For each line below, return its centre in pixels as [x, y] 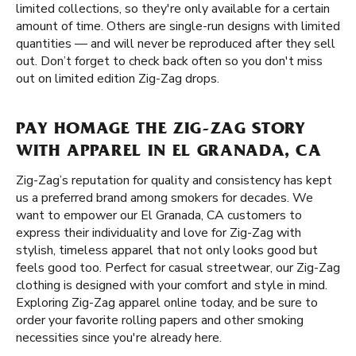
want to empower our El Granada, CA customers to [159, 215]
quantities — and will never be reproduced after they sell [176, 44]
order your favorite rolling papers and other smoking [160, 320]
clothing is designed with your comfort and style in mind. [172, 285]
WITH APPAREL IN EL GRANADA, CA [169, 153]
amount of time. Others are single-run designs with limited [178, 26]
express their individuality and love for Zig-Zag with [159, 233]
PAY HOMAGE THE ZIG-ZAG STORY [161, 130]
